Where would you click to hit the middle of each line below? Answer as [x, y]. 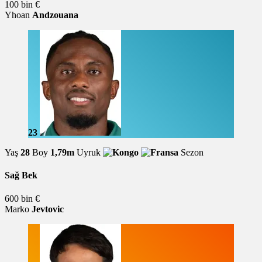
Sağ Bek [21, 175]
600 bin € [22, 198]
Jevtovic [48, 209]
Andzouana [55, 15]
